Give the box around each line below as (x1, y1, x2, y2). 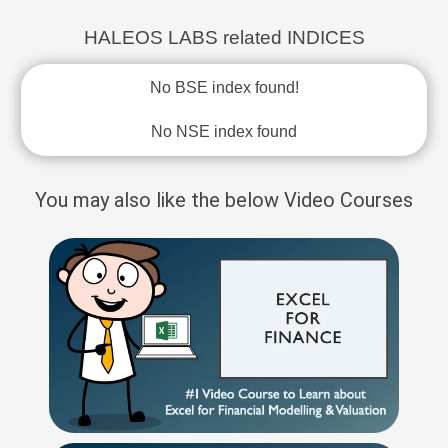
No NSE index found (151, 123, 297, 140)
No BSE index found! (149, 79, 299, 96)
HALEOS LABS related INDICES (83, 27, 365, 48)
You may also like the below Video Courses (35, 188, 413, 212)
